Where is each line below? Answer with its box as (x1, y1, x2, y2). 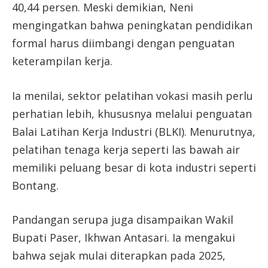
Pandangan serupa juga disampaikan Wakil (12, 212, 233, 227)
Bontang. (12, 178, 59, 193)
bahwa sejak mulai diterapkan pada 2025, (12, 248, 226, 263)
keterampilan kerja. (12, 53, 112, 68)
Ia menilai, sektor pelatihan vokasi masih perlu (12, 88, 253, 103)
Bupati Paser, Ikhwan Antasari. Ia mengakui (12, 230, 235, 245)
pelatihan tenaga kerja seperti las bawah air (12, 142, 240, 157)
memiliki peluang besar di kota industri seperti (12, 160, 256, 175)
